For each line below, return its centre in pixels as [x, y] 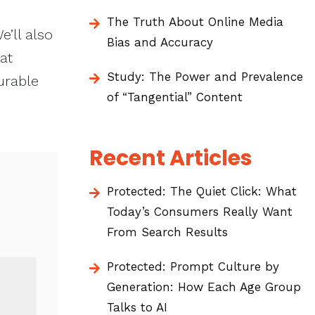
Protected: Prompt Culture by [193, 266]
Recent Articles [171, 158]
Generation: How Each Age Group [204, 287]
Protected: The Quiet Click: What [202, 191]
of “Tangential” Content [175, 97]
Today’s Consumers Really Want [200, 212]
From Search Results [167, 232]
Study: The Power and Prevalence [205, 77]
